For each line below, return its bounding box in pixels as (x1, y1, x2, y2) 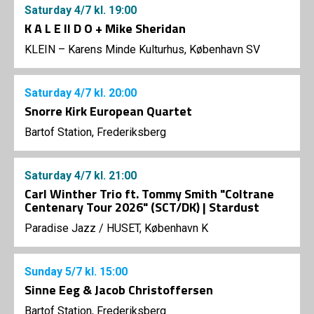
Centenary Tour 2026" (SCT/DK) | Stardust (25, 197, 259, 217)
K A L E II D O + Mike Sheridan (25, 18, 186, 38)
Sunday (25, 264, 65, 278)
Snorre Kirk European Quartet (25, 101, 192, 121)
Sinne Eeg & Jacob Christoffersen (25, 280, 213, 299)
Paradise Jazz (25, 221, 96, 235)
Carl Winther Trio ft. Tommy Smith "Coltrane (25, 184, 274, 203)
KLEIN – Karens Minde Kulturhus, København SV (25, 42, 260, 56)
